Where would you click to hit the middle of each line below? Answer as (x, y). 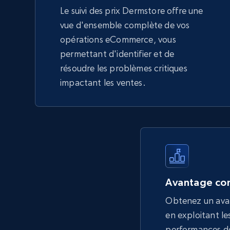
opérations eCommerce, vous (118, 39)
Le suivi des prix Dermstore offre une (132, 11)
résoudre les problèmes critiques (124, 68)
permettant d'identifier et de (117, 54)
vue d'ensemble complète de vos (125, 25)
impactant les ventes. (103, 82)
